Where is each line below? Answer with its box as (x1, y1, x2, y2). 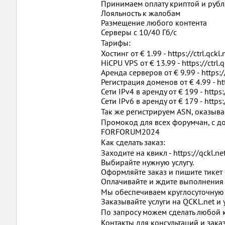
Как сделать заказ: (101, 137, 165, 147)
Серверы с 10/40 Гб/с (101, 27, 177, 37)
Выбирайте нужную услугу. (101, 157, 194, 167)
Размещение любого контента (101, 18, 207, 28)
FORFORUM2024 (101, 127, 160, 137)
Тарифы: (101, 38, 131, 48)
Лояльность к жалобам (101, 8, 180, 18)
